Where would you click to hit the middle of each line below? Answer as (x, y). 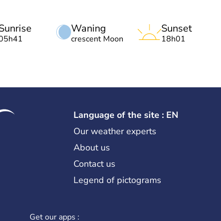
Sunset (177, 28)
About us (92, 147)
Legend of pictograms (117, 180)
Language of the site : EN (126, 115)
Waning (89, 28)
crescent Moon (97, 39)
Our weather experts (115, 131)
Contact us (94, 164)
